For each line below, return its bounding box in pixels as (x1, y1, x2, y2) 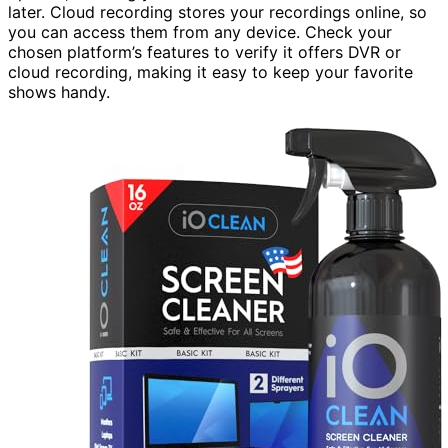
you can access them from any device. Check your (8, 21, 392, 42)
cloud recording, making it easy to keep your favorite (8, 61, 413, 82)
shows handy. (8, 81, 110, 102)
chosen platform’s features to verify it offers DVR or (8, 41, 401, 62)
